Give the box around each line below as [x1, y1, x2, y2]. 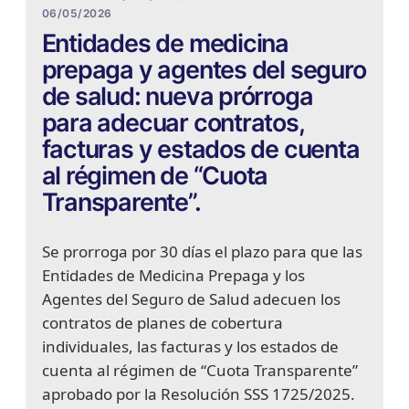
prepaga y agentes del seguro [41, 55, 366, 86]
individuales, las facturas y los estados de [41, 336, 339, 358]
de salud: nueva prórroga [41, 81, 313, 112]
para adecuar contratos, [41, 108, 304, 139]
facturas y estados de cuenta [41, 134, 360, 165]
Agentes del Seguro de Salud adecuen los [41, 288, 341, 310]
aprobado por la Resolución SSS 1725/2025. [41, 383, 355, 405]
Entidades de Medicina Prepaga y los [41, 265, 305, 287]
